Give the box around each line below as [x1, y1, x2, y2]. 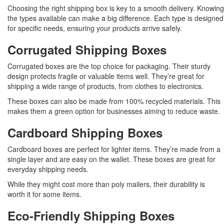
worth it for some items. [7, 189, 81, 199]
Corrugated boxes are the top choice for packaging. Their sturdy [7, 61, 210, 71]
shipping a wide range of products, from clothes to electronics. [7, 81, 203, 91]
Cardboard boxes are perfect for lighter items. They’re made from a [7, 144, 220, 154]
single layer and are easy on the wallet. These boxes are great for [7, 154, 215, 164]
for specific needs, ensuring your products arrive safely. [7, 23, 182, 33]
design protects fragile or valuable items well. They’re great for [7, 71, 204, 81]
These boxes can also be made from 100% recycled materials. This [7, 96, 220, 106]
